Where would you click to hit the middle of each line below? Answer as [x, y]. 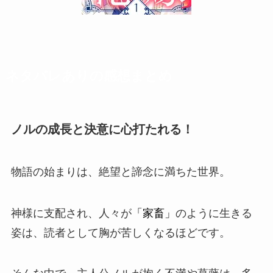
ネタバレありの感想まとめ [89, 76]
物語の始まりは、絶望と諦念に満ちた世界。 [120, 172]
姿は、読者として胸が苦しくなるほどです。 [120, 232]
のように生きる [214, 213]
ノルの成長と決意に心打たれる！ [102, 129]
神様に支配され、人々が [71, 213]
